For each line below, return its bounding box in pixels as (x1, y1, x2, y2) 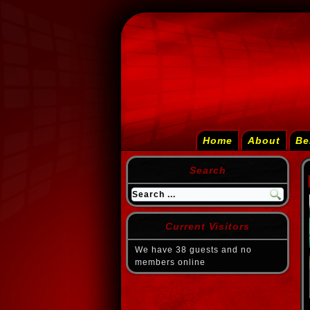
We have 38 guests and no (135, 245, 252, 255)
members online (135, 257, 206, 267)
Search (189, 165, 226, 176)
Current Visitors (165, 221, 250, 232)
